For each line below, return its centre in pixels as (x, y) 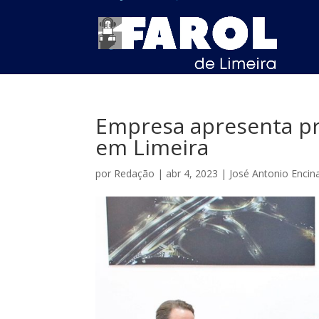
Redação (135, 173)
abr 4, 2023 (192, 173)
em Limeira (152, 147)
